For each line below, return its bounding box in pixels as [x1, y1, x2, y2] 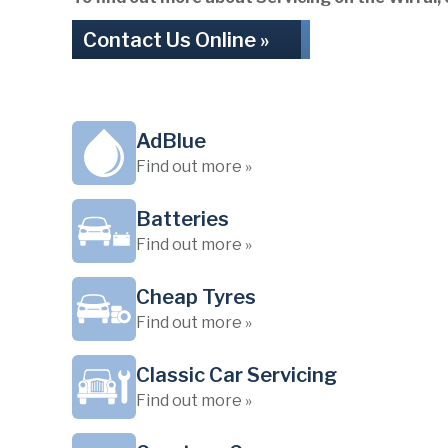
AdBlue [136, 129, 206, 153]
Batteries [136, 207, 229, 231]
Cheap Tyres [136, 285, 256, 309]
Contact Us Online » [83, 28, 269, 52]
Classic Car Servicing [136, 363, 337, 387]
